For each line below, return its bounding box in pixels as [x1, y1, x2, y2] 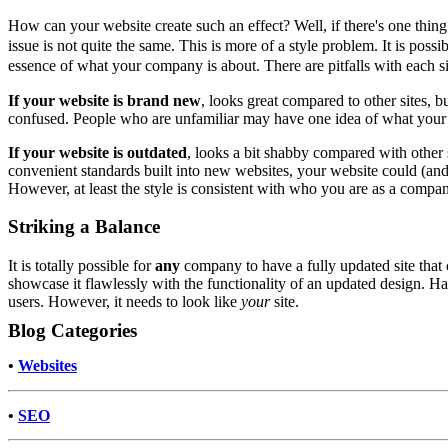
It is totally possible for [8, 257, 155, 275]
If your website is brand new [8, 91, 201, 109]
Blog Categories [8, 320, 137, 342]
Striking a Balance [8, 216, 160, 238]
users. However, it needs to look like [8, 293, 241, 311]
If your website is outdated [8, 143, 187, 161]
